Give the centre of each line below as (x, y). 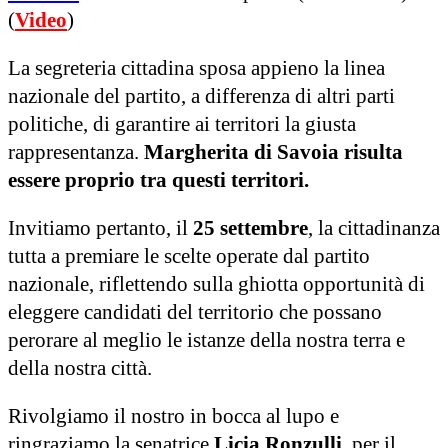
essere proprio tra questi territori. (158, 179)
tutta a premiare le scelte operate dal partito (189, 255)
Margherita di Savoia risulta (273, 151)
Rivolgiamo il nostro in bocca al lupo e (173, 415)
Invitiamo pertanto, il (100, 227)
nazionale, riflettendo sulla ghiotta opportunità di (216, 283)
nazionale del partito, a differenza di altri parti (201, 95)
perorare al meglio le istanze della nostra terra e (206, 339)
